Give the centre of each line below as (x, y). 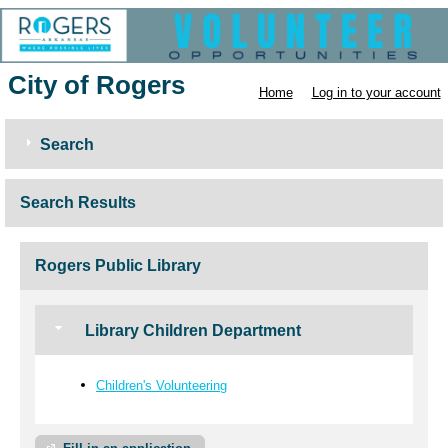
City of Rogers (96, 85)
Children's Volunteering (161, 385)
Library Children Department (191, 331)
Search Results (78, 203)
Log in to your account (376, 93)
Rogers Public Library (118, 266)
